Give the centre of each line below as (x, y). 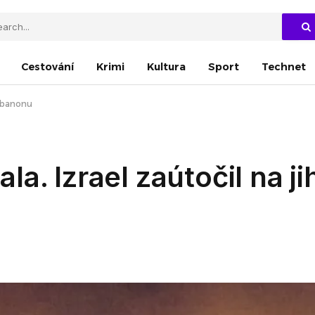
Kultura (166, 66)
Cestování (47, 66)
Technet (284, 66)
